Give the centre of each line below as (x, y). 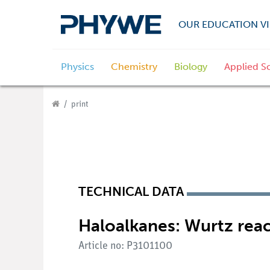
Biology (191, 67)
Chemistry (134, 67)
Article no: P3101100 (125, 246)
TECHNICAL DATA (131, 192)
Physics (77, 67)
